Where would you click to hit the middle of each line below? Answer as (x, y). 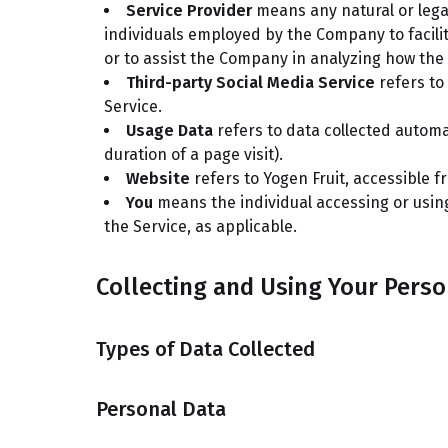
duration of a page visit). (193, 154)
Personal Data (161, 409)
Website (158, 178)
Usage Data (169, 130)
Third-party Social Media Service (250, 82)
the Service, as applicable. (200, 226)
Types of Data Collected (205, 349)
